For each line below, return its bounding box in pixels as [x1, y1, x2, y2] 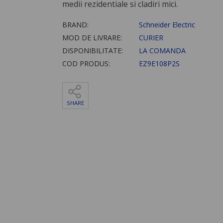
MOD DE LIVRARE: [62, 33, 122, 43]
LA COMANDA [136, 46, 186, 56]
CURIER [136, 33, 163, 43]
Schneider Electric [136, 20, 195, 30]
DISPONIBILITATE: [62, 46, 123, 56]
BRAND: [62, 20, 89, 30]
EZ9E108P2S [136, 59, 180, 69]
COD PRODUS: [62, 59, 110, 69]
